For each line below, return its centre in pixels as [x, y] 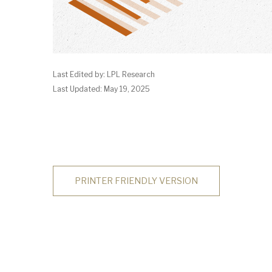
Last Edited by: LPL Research [104, 74]
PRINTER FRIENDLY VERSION [136, 181]
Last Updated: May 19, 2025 [101, 89]
